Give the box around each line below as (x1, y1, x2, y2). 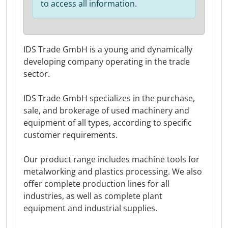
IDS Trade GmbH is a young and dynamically (23, 44, 192, 55)
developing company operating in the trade (23, 56, 190, 67)
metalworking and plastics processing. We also (23, 166, 202, 177)
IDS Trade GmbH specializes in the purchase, (23, 93, 195, 104)
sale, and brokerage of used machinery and (23, 105, 189, 116)
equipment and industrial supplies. (23, 203, 157, 214)
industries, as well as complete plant (23, 190, 162, 202)
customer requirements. (23, 129, 118, 140)
